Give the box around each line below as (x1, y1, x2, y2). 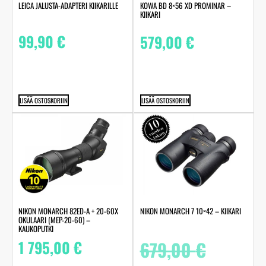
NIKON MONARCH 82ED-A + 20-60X (18, 205, 118, 217)
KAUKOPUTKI (18, 223, 53, 235)
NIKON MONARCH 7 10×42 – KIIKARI (140, 205, 241, 217)
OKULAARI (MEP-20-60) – (18, 214, 90, 226)
